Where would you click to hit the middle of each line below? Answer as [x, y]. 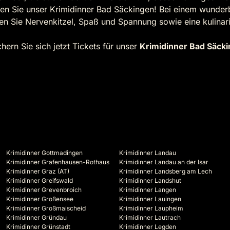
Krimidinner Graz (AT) [38, 171]
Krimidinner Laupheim [151, 208]
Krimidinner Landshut [150, 181]
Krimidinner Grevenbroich [44, 190]
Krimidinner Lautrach [150, 218]
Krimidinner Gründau [36, 218]
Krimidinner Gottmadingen [44, 153]
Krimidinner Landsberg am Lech [166, 171]
